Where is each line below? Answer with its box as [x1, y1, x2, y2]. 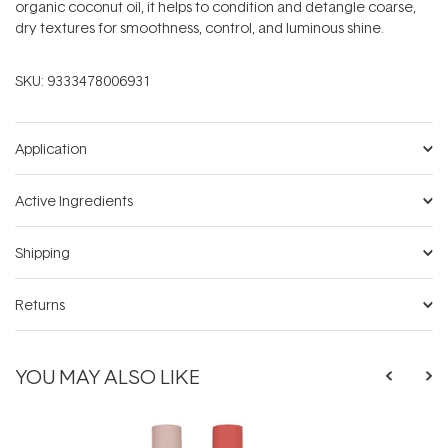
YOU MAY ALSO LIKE [15, 361, 200, 390]
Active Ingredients [15, 191, 133, 210]
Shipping [15, 243, 70, 262]
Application [15, 139, 87, 158]
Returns [15, 295, 65, 314]
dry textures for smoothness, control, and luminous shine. [15, 18, 387, 37]
